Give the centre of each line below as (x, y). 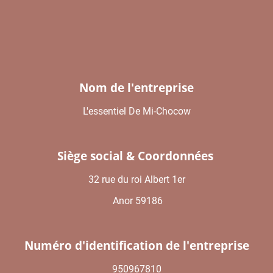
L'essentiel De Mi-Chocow (136, 111)
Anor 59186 (136, 201)
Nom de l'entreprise (136, 88)
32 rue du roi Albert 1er (136, 179)
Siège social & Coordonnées (136, 156)
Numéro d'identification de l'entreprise (136, 246)
